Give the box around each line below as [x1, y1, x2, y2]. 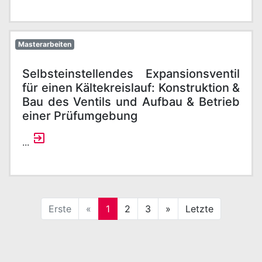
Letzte [185, 203, 213, 215]
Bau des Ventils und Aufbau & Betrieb [22, 95, 240, 109]
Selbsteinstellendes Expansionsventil [22, 67, 240, 81]
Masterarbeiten [18, 40, 71, 49]
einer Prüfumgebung [22, 109, 137, 123]
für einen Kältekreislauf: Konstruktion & [22, 81, 240, 95]
